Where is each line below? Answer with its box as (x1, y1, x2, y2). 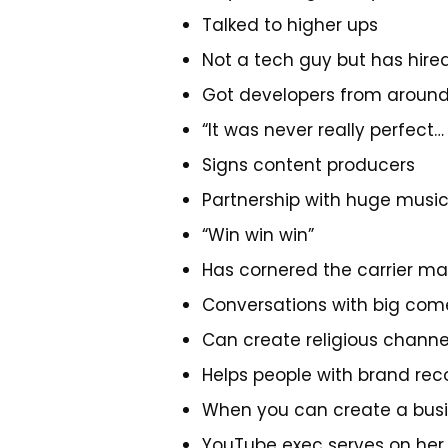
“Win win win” (202, 223, 314, 247)
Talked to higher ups (202, 13, 378, 37)
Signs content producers (202, 153, 415, 177)
